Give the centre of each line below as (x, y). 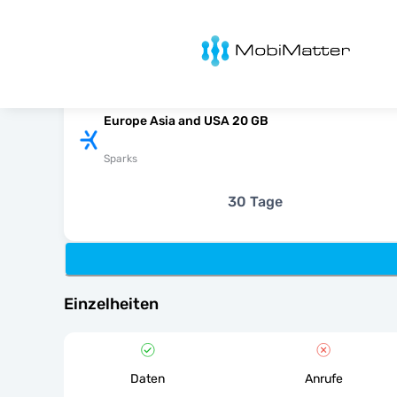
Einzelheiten (111, 304)
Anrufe (323, 379)
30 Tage (255, 202)
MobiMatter (214, 40)
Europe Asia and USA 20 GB (186, 121)
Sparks (121, 159)
